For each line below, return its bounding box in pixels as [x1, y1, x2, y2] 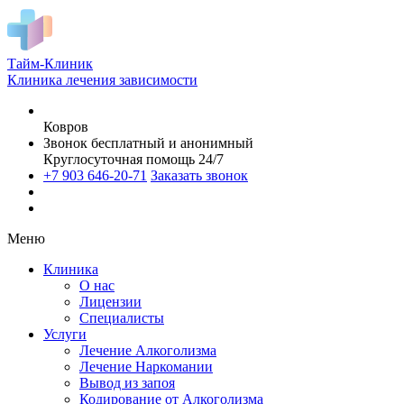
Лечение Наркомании [79, 359, 213, 374]
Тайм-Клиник [7, 56, 93, 71]
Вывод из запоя [79, 375, 175, 390]
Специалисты [79, 310, 164, 326]
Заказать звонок [151, 168, 248, 183]
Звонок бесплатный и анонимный [43, 135, 253, 151]
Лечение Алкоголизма [79, 343, 216, 358]
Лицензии [79, 294, 142, 309]
